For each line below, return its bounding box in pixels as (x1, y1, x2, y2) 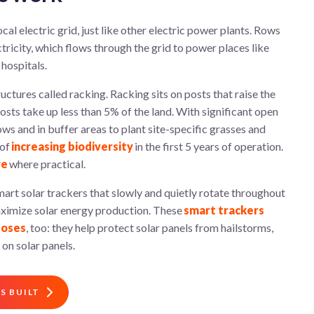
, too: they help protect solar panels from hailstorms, (26, 220, 273, 234)
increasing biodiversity (10, 139, 133, 153)
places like (217, 40, 269, 54)
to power (171, 40, 217, 54)
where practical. (8, 156, 87, 170)
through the (94, 40, 149, 54)
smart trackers (184, 203, 264, 217)
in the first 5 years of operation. (133, 139, 283, 153)
